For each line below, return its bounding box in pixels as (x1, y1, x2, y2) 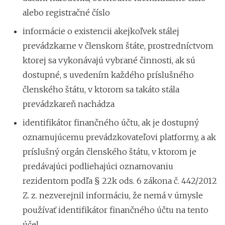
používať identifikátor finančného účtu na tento (23, 204, 208, 215)
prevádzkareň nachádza (23, 98, 115, 109)
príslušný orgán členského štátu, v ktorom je (23, 146, 196, 157)
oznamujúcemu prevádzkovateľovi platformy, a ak (23, 132, 216, 142)
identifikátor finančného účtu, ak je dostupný (23, 117, 199, 128)
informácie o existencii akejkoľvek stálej (23, 26, 179, 36)
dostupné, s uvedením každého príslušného (23, 69, 194, 80)
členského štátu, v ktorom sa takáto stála (23, 84, 179, 94)
